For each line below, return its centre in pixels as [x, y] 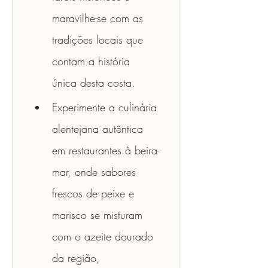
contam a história [93, 61]
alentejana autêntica [99, 129]
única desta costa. [95, 83]
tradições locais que [99, 39]
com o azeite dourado [104, 236]
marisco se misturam [99, 215]
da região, [78, 258]
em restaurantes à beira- [106, 150]
